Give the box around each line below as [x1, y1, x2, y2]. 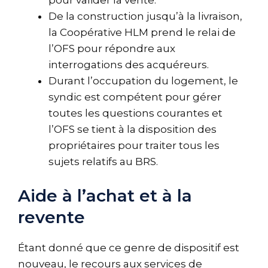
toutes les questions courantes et [48, 106, 223, 119]
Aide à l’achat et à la [18, 185, 192, 206]
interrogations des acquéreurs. [48, 58, 209, 71]
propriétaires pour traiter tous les [48, 139, 220, 151]
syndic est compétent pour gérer [48, 90, 221, 103]
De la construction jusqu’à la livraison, [48, 10, 242, 22]
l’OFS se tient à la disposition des [48, 123, 217, 135]
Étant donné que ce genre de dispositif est [18, 242, 239, 254]
